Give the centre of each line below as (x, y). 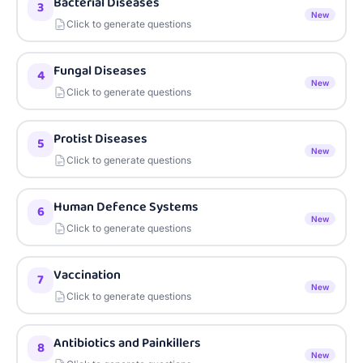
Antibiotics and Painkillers (127, 343)
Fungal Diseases (100, 71)
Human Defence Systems (126, 207)
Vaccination (87, 275)
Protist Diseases (100, 139)
